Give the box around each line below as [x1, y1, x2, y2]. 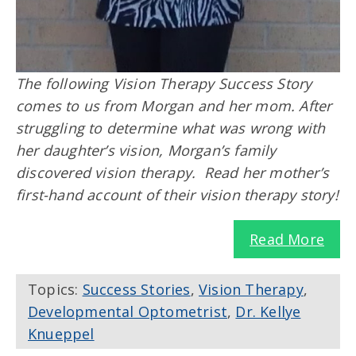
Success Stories [82, 280, 191, 300]
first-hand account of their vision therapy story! [16, 185, 339, 205]
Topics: [28, 280, 83, 300]
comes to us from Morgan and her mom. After [16, 96, 332, 116]
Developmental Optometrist [28, 302, 227, 322]
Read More [250, 230, 324, 250]
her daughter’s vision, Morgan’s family [16, 141, 277, 161]
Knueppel [28, 324, 95, 344]
